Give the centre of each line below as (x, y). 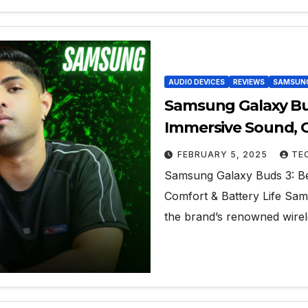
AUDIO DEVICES (197, 82)
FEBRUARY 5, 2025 (224, 155)
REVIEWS (249, 82)
